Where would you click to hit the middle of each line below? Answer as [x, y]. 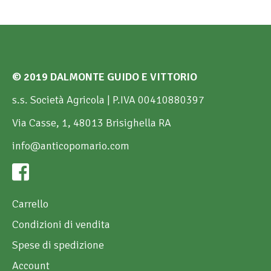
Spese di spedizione [58, 245]
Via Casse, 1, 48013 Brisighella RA [92, 122]
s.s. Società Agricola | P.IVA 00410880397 [108, 100]
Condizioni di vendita [61, 224]
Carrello [30, 204]
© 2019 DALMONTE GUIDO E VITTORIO [105, 77]
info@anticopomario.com [71, 145]
